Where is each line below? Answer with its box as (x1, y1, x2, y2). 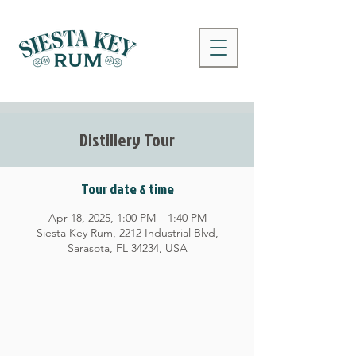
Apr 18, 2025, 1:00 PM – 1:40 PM (48, 211, 207, 225)
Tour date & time (80, 179, 174, 199)
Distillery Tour (79, 127, 175, 152)
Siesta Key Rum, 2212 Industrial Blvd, (36, 226, 219, 240)
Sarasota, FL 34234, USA (67, 241, 188, 255)
